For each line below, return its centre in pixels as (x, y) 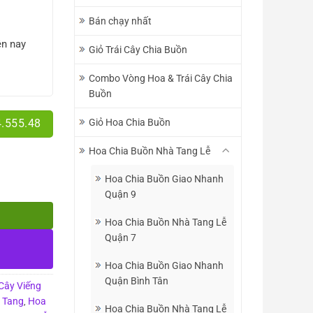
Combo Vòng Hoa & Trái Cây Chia (161, 78)
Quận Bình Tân (137, 281)
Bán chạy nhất (120, 21)
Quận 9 (121, 194)
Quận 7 (121, 238)
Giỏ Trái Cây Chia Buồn (138, 50)
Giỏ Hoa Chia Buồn (130, 122)
